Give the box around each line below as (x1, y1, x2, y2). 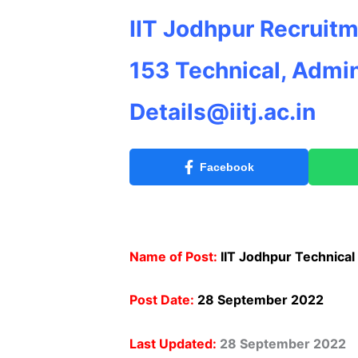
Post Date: (129, 292, 194, 308)
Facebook (199, 161, 254, 173)
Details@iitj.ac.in (129, 98, 316, 125)
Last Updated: (129, 335, 217, 352)
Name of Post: (129, 248, 217, 265)
